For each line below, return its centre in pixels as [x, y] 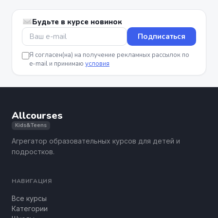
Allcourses [37, 116]
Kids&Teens [31, 125]
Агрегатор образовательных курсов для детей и [96, 141]
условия [97, 64]
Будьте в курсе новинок [77, 22]
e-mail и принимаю [57, 64]
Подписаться [162, 36]
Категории [30, 209]
